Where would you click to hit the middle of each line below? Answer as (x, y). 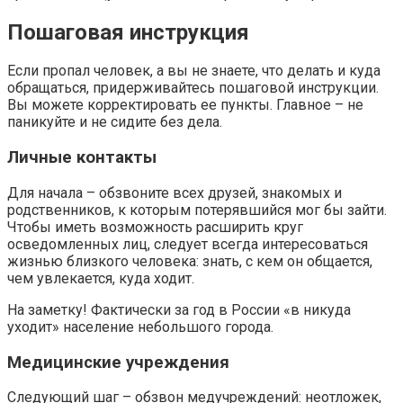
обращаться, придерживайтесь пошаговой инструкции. (193, 88)
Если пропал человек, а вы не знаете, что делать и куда (194, 71)
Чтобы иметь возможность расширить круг (155, 227)
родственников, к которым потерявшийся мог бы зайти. (197, 210)
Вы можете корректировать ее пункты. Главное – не (185, 105)
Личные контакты (82, 158)
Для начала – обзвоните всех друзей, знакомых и (175, 193)
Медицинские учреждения (118, 362)
